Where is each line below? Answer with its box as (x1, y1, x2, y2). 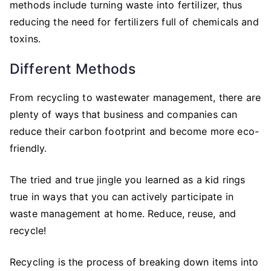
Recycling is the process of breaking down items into (10, 255, 259, 268)
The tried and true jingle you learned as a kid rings (10, 173, 246, 186)
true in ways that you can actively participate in (10, 190, 233, 203)
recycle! (10, 224, 47, 237)
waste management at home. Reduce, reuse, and (10, 207, 237, 220)
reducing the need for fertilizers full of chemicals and (10, 15, 259, 28)
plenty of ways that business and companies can (10, 108, 238, 120)
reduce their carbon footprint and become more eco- (10, 125, 260, 137)
